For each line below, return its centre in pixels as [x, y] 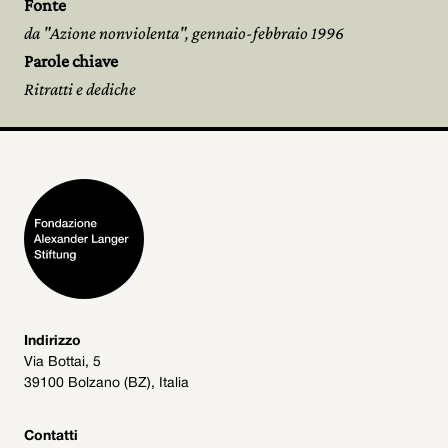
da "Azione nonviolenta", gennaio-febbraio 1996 [184, 33]
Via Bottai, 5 [62, 362]
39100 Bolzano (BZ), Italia [106, 383]
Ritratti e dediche [80, 89]
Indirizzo [52, 341]
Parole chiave [71, 61]
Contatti [51, 436]
